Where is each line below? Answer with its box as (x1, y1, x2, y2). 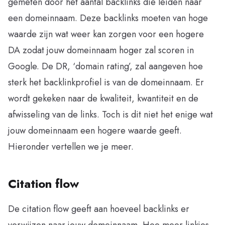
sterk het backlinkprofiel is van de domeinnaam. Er (8, 75, 204, 89)
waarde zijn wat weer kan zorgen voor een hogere (8, 27, 204, 41)
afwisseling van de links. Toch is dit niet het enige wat (8, 107, 213, 121)
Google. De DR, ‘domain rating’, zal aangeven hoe (8, 59, 203, 73)
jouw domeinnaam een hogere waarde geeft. (8, 124, 182, 137)
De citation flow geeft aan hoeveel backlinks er (8, 202, 189, 215)
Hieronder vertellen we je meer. (8, 140, 134, 153)
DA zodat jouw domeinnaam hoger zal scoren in (8, 43, 194, 57)
